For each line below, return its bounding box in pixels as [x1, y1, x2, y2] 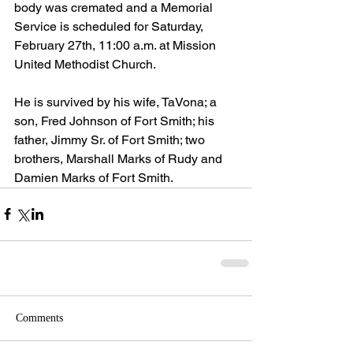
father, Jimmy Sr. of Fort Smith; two [14, 132, 208, 147]
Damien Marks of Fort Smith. [14, 169, 173, 185]
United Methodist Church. [14, 56, 158, 72]
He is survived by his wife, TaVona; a [14, 94, 220, 110]
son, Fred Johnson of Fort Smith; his [14, 113, 217, 128]
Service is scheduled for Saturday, [14, 18, 206, 34]
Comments [16, 311, 63, 324]
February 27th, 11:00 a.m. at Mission [14, 37, 219, 53]
